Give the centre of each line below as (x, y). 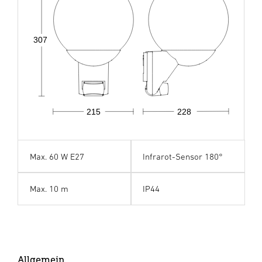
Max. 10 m (49, 188)
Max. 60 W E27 (57, 156)
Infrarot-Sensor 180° (183, 156)
